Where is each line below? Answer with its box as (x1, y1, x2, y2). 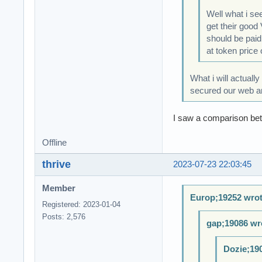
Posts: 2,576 (42, 212, 85, 221)
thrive (42, 158, 71, 170)
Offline (42, 137, 67, 147)
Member (42, 183, 75, 193)
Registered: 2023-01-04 (42, 199, 120, 209)
